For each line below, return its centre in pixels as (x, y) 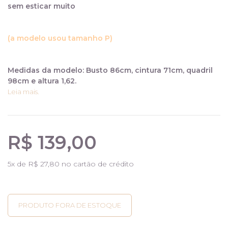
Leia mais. (23, 91)
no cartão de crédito (97, 164)
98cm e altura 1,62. (42, 81)
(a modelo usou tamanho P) (60, 38)
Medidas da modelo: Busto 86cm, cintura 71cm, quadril (110, 70)
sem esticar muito (41, 6)
